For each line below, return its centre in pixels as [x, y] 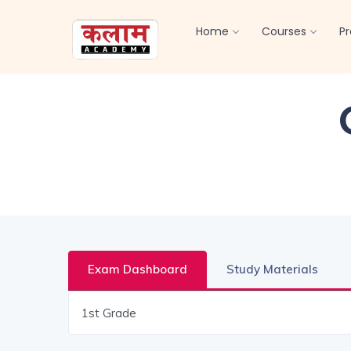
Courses [284, 31]
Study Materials [272, 270]
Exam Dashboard [138, 270]
